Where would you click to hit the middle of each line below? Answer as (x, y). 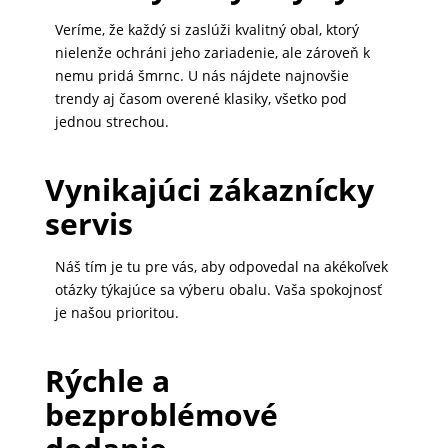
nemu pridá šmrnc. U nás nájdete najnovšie (201, 76)
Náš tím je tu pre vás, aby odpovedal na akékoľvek (221, 267)
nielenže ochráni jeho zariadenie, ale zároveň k (212, 53)
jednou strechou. (111, 122)
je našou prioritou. (116, 313)
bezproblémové (161, 415)
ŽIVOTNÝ (38, 202)
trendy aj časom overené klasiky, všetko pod (200, 99)
